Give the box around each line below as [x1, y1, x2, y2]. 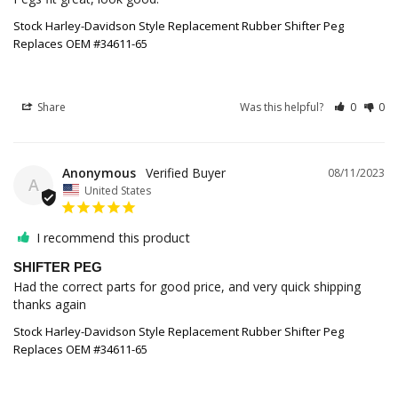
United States [84, 182, 151, 198]
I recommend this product [36, 228, 190, 246]
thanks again [13, 295, 86, 313]
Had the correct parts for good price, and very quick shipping [13, 277, 361, 295]
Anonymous [62, 164, 136, 182]
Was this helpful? [240, 99, 327, 115]
